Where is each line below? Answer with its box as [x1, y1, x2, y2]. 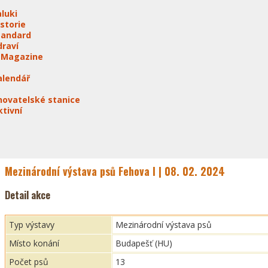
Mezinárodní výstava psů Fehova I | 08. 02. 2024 [5, 163, 225, 179]
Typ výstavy [9, 219, 54, 230]
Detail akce [5, 188, 50, 202]
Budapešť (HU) [115, 237, 172, 249]
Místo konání [9, 237, 59, 249]
